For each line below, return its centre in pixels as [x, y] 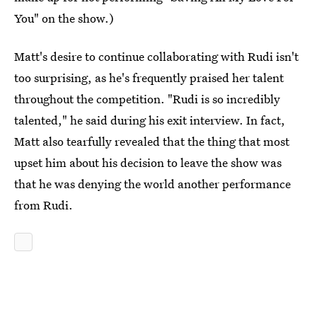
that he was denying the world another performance [152, 184]
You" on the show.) [64, 18]
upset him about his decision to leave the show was [148, 162]
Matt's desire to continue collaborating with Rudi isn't [156, 56]
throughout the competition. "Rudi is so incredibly [147, 99]
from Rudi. [44, 205]
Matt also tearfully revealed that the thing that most [152, 141]
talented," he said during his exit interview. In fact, [150, 120]
